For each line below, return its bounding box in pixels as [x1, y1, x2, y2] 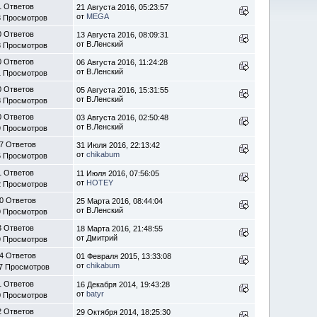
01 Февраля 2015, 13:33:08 [76, 251, 172, 260]
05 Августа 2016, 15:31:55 [76, 85, 169, 94]
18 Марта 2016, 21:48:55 [76, 224, 163, 233]
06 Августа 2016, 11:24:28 [76, 57, 168, 67]
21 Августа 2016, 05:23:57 [76, 2, 169, 11]
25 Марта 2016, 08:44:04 [76, 196, 163, 205]
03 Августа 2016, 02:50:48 [76, 113, 169, 122]
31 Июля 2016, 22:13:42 [76, 140, 161, 149]
